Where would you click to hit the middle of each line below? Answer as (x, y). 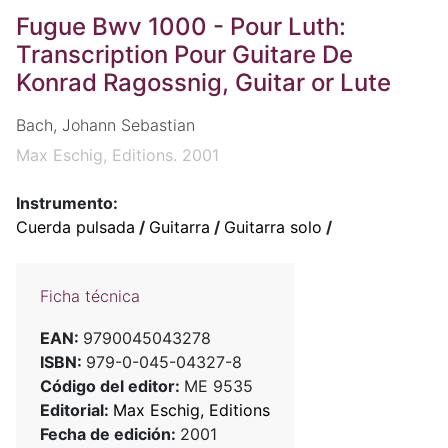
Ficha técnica (90, 296)
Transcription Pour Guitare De (184, 54)
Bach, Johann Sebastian (105, 125)
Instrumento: (67, 203)
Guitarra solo (273, 227)
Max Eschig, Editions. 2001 (117, 155)
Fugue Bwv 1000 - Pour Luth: (181, 26)
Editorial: (76, 410)
